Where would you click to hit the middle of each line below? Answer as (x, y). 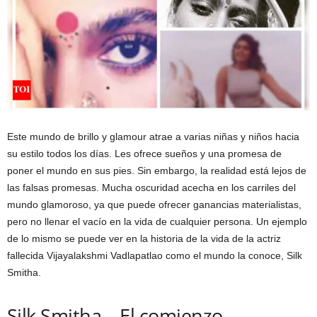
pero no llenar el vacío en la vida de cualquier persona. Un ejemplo (157, 222)
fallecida (27, 256)
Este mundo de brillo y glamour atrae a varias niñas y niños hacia (153, 137)
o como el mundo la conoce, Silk (230, 256)
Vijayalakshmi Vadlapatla (102, 256)
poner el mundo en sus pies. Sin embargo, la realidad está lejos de (157, 171)
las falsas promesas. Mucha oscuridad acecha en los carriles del (151, 188)
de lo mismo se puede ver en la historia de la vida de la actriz (144, 239)
